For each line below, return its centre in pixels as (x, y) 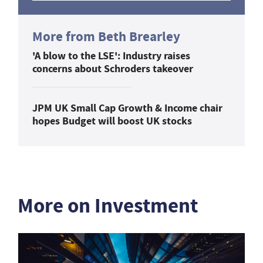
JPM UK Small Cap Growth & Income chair (127, 108)
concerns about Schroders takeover (113, 68)
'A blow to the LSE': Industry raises (111, 55)
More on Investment (108, 205)
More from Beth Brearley (106, 36)
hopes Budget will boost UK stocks (112, 121)
